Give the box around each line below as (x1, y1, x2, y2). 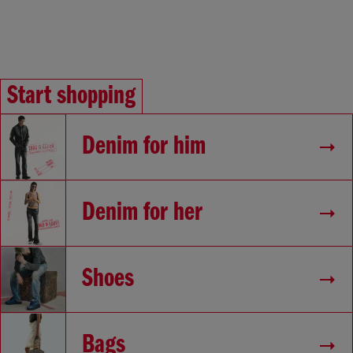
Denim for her (82, 199, 203, 227)
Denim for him (82, 133, 206, 161)
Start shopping (7, 83, 136, 110)
